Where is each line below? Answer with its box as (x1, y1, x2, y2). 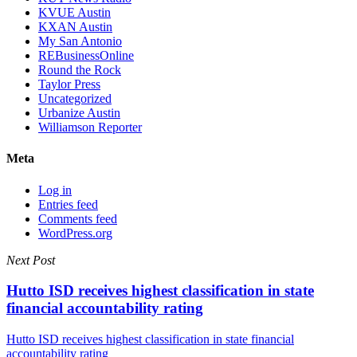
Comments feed (38, 211, 117, 226)
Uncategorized (38, 92, 112, 106)
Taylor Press (38, 77, 100, 92)
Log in (38, 182, 72, 197)
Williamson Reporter (38, 120, 142, 135)
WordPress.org (38, 226, 112, 240)
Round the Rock (38, 63, 121, 77)
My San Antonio (38, 34, 122, 49)
